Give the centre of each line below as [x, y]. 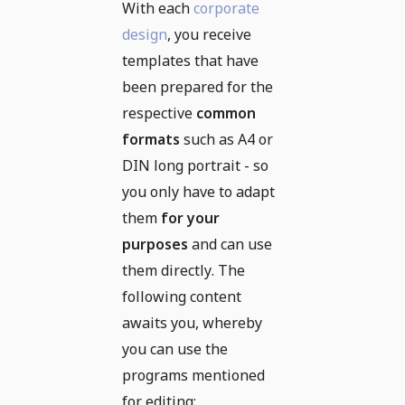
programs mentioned [193, 375]
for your [190, 217]
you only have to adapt [198, 191]
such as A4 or [226, 139]
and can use [230, 244]
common [226, 113]
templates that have [190, 60]
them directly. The [184, 270]
